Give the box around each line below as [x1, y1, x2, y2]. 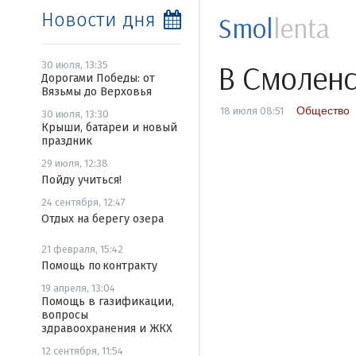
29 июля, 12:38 [41, 157, 108, 169]
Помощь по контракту [41, 259, 157, 273]
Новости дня [41, 9, 156, 31]
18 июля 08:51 [219, 105, 284, 117]
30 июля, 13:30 [41, 108, 109, 120]
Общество [296, 104, 350, 117]
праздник [41, 134, 92, 148]
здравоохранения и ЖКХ [41, 322, 172, 335]
